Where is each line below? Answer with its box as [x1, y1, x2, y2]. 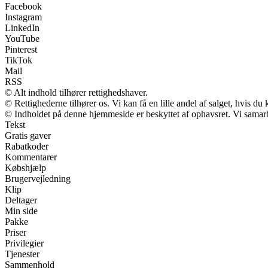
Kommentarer [5, 152, 57, 163]
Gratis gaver [5, 130, 51, 141]
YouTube [5, 33, 39, 44]
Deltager [5, 195, 37, 206]
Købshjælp [5, 163, 46, 173]
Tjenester [5, 249, 39, 260]
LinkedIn [5, 23, 39, 33]
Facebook [5, 1, 42, 12]
